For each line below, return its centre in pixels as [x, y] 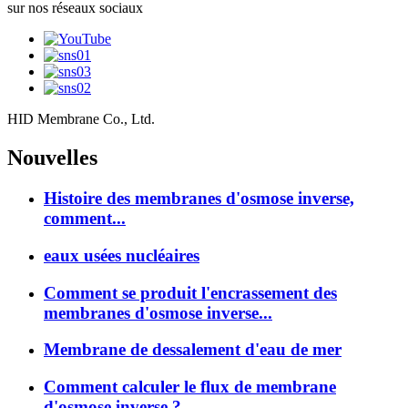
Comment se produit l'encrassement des [190, 292]
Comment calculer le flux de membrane [190, 387]
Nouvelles [52, 158]
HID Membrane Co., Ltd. [81, 119]
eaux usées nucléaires [122, 256]
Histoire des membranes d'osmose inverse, [199, 199]
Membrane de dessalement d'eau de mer [193, 350]
